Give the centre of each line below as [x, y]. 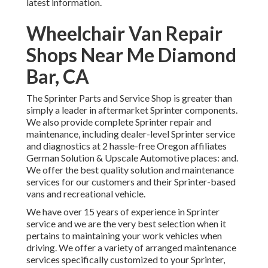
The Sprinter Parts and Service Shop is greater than [129, 98]
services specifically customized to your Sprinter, [126, 260]
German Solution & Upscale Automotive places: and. [132, 158]
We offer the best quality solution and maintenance [130, 170]
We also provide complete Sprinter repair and [119, 122]
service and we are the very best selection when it [126, 224]
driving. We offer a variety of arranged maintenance [131, 248]
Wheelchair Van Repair [124, 33]
